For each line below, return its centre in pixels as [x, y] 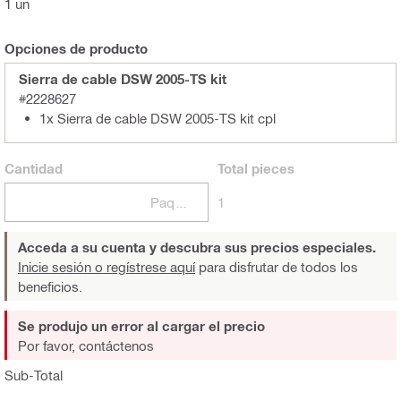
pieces [271, 168]
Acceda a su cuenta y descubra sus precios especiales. [197, 247]
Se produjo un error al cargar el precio [141, 325]
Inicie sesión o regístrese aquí [107, 266]
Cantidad [34, 168]
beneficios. [50, 286]
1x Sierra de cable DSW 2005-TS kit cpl [158, 118]
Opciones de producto [76, 48]
